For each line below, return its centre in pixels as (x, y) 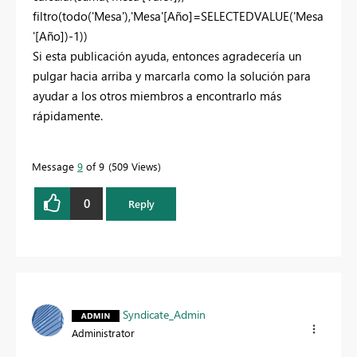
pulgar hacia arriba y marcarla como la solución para (172, 75)
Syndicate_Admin (164, 314)
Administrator (103, 333)
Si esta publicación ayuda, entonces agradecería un (167, 55)
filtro (45, 16)
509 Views (135, 166)
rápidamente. (68, 115)
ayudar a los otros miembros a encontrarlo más (157, 95)
